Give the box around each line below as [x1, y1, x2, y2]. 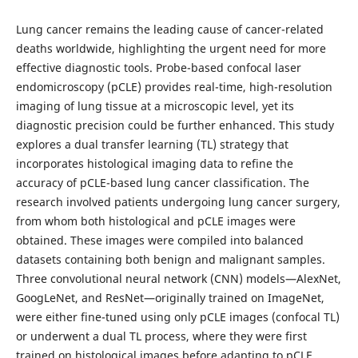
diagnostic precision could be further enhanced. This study [15, 117, 334, 133]
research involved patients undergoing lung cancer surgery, [15, 193, 340, 209]
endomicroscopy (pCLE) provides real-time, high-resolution [15, 78, 332, 94]
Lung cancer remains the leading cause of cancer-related [15, 21, 324, 37]
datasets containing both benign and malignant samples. [15, 251, 325, 267]
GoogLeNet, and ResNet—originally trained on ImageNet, [15, 289, 324, 305]
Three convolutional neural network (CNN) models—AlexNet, [15, 270, 341, 286]
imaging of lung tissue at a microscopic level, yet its [15, 97, 294, 113]
